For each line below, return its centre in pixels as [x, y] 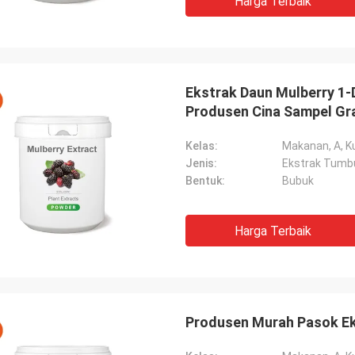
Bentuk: [205, 181]
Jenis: [201, 163]
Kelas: [202, 146]
